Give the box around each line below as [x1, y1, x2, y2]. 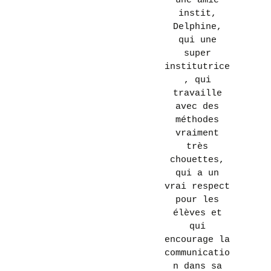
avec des [175, 102, 219, 112]
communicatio [165, 248, 230, 258]
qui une [178, 35, 217, 45]
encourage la [165, 235, 230, 245]
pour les [175, 195, 219, 205]
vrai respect [165, 181, 230, 192]
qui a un [175, 168, 219, 178]
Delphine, [172, 22, 222, 32]
